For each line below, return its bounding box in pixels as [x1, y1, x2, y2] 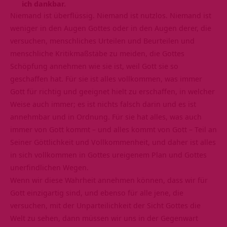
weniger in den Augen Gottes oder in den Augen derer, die [10, 22, 211, 33]
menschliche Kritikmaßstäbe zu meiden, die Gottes [10, 48, 184, 58]
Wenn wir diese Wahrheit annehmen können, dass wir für [10, 174, 208, 185]
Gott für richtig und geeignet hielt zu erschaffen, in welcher [10, 86, 215, 96]
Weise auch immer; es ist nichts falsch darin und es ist [10, 98, 196, 109]
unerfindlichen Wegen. [10, 162, 89, 172]
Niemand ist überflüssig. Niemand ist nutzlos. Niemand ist [10, 10, 211, 20]
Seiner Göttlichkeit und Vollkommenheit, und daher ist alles [10, 136, 216, 147]
